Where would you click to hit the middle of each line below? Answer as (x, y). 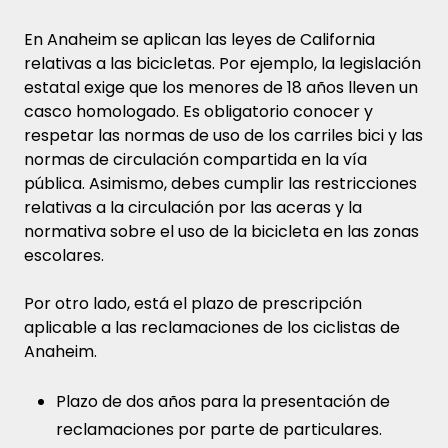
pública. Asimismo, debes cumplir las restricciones (220, 183)
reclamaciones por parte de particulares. (219, 429)
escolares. (64, 255)
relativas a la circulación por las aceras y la (193, 207)
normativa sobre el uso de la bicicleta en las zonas (221, 231)
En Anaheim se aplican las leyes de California (199, 39)
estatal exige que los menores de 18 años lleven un (221, 87)
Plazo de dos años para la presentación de (223, 401)
